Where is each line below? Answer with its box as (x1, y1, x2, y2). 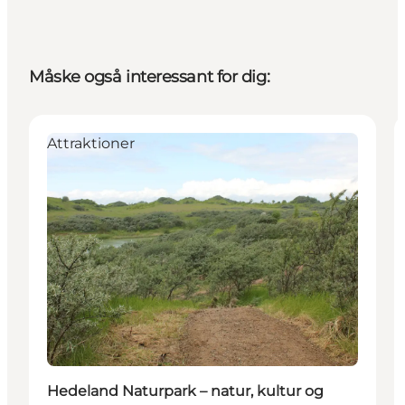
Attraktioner (47, 134, 135, 152)
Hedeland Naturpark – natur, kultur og (47, 381, 324, 400)
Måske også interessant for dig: (29, 66, 270, 87)
